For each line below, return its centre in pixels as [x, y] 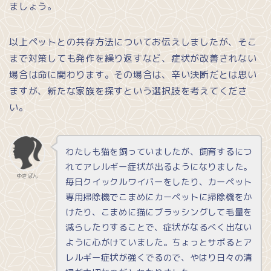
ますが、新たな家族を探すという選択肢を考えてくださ [128, 91]
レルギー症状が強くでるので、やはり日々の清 [158, 258]
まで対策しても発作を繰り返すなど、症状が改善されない [133, 59]
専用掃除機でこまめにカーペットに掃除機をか [158, 197]
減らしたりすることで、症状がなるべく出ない [158, 227]
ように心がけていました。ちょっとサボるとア [158, 243]
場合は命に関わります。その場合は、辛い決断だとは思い [133, 75]
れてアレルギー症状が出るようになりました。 [158, 167]
